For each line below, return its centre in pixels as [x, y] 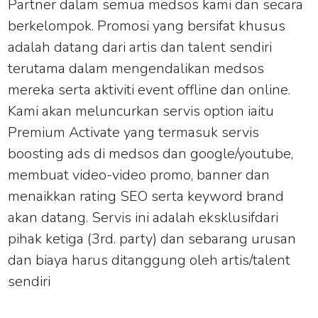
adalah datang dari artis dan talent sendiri [140, 47]
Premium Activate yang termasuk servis [134, 132]
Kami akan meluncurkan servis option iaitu [141, 111]
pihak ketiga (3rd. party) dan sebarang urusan [152, 238]
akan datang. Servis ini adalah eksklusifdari [143, 217]
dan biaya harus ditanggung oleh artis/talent [149, 260]
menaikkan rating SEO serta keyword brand [146, 196]
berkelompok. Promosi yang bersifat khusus [147, 26]
